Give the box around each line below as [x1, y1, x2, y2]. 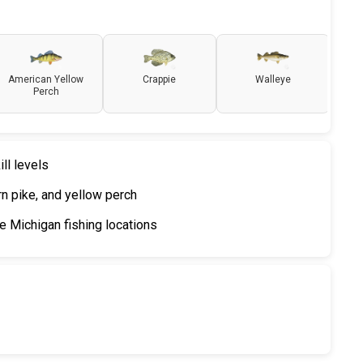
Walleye [254, 74, 291, 85]
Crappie [143, 74, 177, 85]
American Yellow [8, 74, 84, 85]
